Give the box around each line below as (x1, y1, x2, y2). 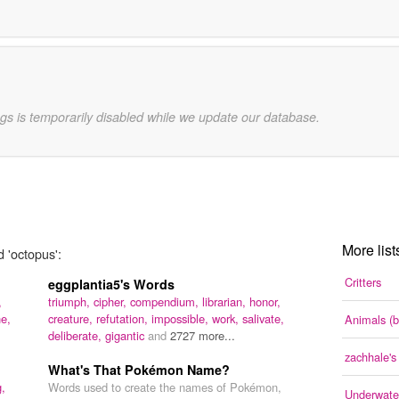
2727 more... (170, 327, 235, 345)
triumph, (48, 293, 94, 311)
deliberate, (48, 327, 105, 345)
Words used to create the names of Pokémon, (48, 379, 281, 396)
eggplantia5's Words (48, 275, 175, 294)
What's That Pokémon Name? (48, 361, 230, 379)
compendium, (130, 293, 202, 311)
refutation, (96, 310, 151, 328)
